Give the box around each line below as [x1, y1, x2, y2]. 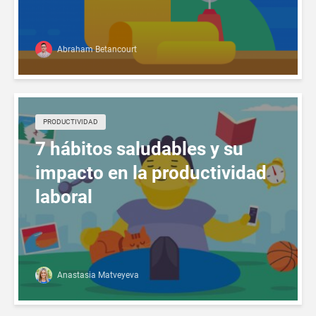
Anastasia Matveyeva [55, 269, 139, 280]
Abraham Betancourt [55, 44, 137, 54]
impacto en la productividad [35, 162, 267, 183]
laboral [35, 186, 92, 207]
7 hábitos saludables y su [35, 138, 243, 159]
